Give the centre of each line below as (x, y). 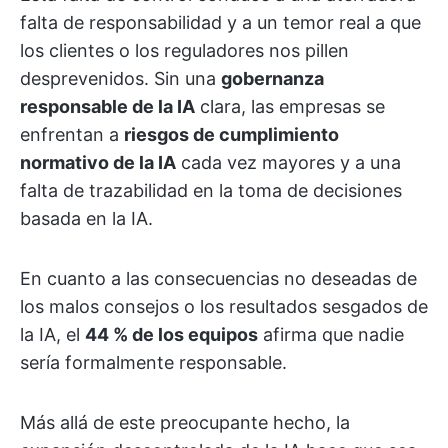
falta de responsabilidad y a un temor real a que (220, 22)
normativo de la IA (98, 162)
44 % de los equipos (171, 334)
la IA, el (52, 334)
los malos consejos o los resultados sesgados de (224, 306)
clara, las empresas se (290, 106)
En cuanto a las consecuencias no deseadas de (218, 278)
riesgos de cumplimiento (231, 134)
